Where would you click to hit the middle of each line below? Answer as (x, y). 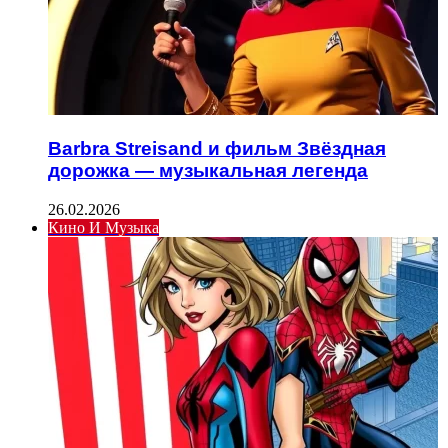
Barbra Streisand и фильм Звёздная (217, 149)
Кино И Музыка (103, 227)
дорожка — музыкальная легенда (208, 171)
